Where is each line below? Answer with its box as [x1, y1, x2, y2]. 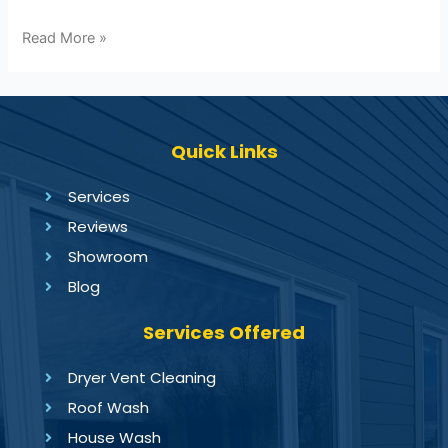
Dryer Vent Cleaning [67, 367, 216, 388]
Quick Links [170, 139, 278, 164]
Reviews [67, 216, 128, 237]
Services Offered [143, 320, 305, 345]
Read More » [22, 28, 108, 47]
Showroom [67, 246, 148, 267]
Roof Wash [67, 397, 149, 418]
